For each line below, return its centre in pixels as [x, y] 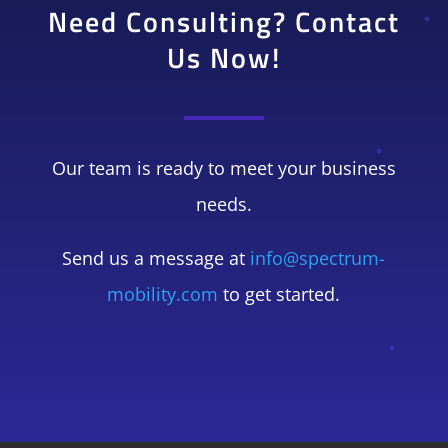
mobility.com [163, 294]
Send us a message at [156, 258]
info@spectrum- [318, 258]
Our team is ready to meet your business [223, 168]
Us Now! [223, 58]
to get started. [279, 294]
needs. [223, 204]
